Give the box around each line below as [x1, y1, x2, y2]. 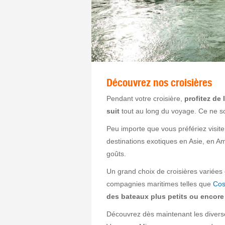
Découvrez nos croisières [106, 76, 212, 89]
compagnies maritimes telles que [106, 179, 213, 188]
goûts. [106, 149, 126, 158]
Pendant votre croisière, [106, 94, 184, 102]
